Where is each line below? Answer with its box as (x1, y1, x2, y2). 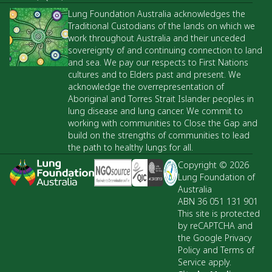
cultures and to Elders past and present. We (68, 68, 241, 80)
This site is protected (178, 207, 260, 219)
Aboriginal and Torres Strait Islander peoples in (68, 92, 254, 104)
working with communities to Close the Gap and (68, 117, 257, 129)
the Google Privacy (178, 231, 253, 243)
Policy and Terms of (178, 243, 255, 256)
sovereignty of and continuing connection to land (68, 44, 262, 56)
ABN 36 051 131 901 (178, 195, 259, 207)
